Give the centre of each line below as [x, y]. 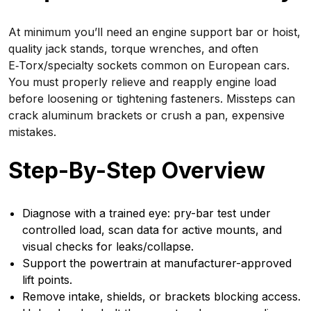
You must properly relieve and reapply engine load [142, 82]
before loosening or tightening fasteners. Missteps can [152, 99]
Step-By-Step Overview [137, 170]
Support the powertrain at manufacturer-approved [157, 263]
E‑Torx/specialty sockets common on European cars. [149, 65]
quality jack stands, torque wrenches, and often [133, 49]
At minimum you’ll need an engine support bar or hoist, [154, 32]
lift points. [47, 280]
